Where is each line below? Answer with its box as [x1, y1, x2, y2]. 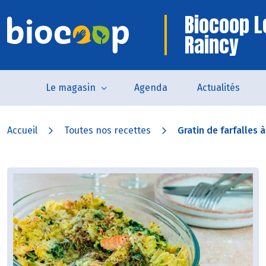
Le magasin [45, 82, 96, 93]
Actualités [197, 82, 240, 93]
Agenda [134, 82, 167, 93]
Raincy [185, 30, 239, 60]
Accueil [7, 125, 37, 136]
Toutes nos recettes [64, 125, 151, 136]
